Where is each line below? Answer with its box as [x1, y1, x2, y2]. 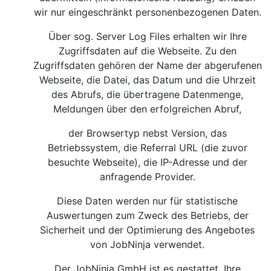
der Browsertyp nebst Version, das [68, 127, 227, 139]
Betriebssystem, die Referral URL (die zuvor [48, 142, 247, 154]
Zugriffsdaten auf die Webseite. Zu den [59, 45, 237, 57]
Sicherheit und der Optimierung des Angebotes [40, 224, 255, 236]
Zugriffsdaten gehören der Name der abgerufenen [33, 59, 262, 71]
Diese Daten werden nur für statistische [57, 195, 238, 207]
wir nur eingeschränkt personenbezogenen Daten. [34, 6, 261, 18]
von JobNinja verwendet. [90, 238, 205, 250]
